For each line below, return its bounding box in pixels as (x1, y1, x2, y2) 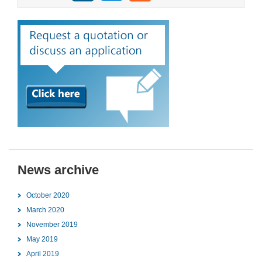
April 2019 (26, 250, 59, 258)
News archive (18, 162, 99, 177)
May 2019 (26, 235, 58, 244)
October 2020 (26, 191, 70, 200)
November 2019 (26, 220, 78, 229)
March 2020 (26, 206, 64, 215)
